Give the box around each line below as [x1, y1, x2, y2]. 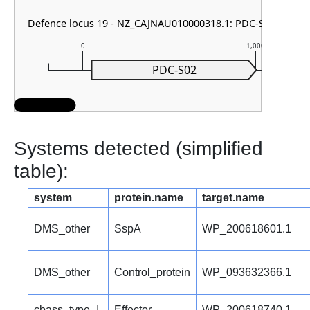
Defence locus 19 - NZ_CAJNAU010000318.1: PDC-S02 [28, 16, 276, 30]
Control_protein [114, 266, 190, 278]
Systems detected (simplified [14, 137, 263, 159]
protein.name [114, 191, 183, 203]
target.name [202, 191, 264, 203]
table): [14, 160, 69, 182]
